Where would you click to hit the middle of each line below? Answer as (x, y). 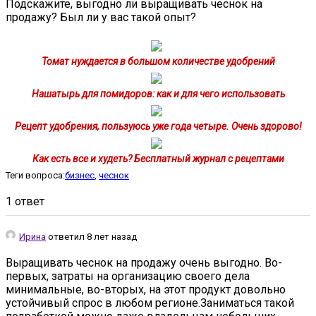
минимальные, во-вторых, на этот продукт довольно (146, 289)
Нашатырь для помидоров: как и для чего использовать (158, 93)
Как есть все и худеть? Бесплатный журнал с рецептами (158, 158)
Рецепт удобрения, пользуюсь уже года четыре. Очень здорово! (158, 126)
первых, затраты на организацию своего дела (128, 276)
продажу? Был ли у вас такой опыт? (101, 17)
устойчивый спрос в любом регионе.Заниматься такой (150, 303)
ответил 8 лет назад (91, 236)
